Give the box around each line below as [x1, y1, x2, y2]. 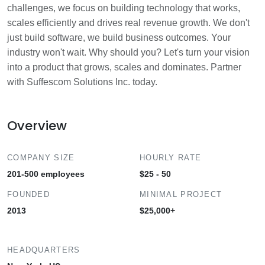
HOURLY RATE [140, 153, 202, 162]
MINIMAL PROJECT [140, 190, 222, 199]
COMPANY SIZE [7, 153, 75, 162]
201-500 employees [7, 169, 85, 179]
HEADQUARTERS [7, 245, 80, 254]
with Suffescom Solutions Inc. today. [7, 77, 157, 87]
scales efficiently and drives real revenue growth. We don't [7, 18, 250, 28]
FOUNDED [7, 190, 50, 199]
